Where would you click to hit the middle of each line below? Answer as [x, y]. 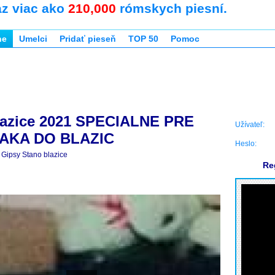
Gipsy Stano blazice [34, 155]
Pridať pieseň [88, 39]
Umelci [33, 39]
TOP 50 [143, 39]
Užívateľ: [250, 125]
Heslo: [246, 144]
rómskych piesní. [172, 8]
